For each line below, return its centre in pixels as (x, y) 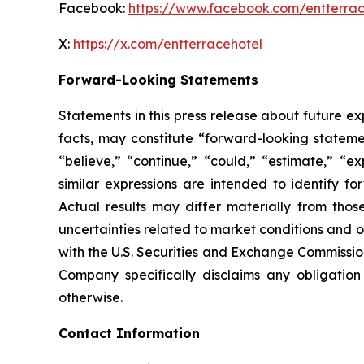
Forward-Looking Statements (158, 80)
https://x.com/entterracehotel (168, 44)
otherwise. (91, 298)
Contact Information (129, 334)
